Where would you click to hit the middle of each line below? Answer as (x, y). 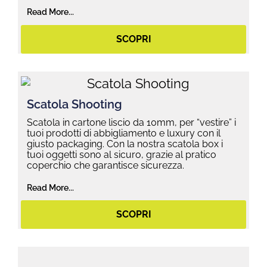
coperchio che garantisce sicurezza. (105, 165)
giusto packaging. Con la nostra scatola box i (125, 144)
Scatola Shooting (74, 104)
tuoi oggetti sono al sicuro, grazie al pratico (122, 154)
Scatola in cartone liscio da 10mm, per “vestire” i (131, 122)
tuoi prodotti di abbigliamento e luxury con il (124, 133)
